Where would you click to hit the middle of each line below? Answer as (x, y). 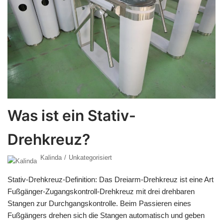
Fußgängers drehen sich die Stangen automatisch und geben (106, 216)
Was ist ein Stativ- (72, 116)
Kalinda (51, 158)
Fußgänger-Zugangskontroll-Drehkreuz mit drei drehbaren (101, 192)
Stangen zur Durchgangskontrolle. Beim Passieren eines (99, 204)
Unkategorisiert (90, 158)
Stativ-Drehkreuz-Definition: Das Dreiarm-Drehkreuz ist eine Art (111, 180)
